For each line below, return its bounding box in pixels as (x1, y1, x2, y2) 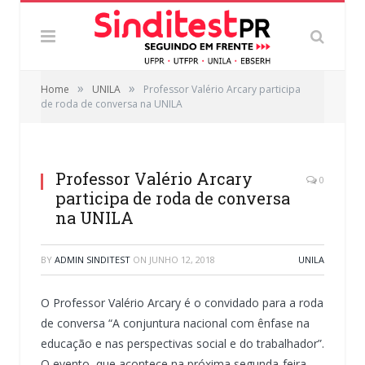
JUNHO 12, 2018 (149, 253, 215, 266)
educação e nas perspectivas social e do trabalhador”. (41, 335, 324, 351)
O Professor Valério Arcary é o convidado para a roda (41, 294, 323, 310)
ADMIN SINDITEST (55, 253, 130, 266)
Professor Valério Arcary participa (143, 81, 301, 96)
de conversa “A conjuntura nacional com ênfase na (41, 314, 310, 331)
